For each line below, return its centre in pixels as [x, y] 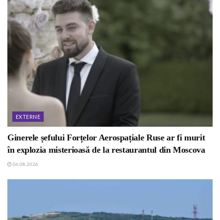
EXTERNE [28, 116]
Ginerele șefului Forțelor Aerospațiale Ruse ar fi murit [106, 137]
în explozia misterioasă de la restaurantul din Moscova [106, 150]
